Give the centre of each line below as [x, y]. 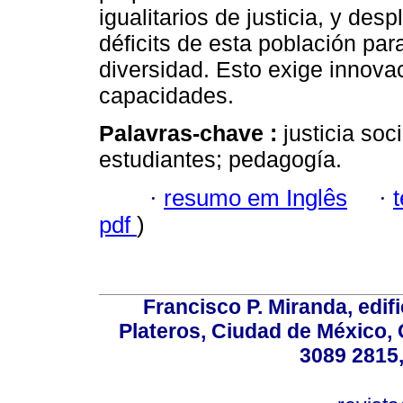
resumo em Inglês [255, 197]
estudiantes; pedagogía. [220, 160]
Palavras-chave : [191, 134]
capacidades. [166, 96]
